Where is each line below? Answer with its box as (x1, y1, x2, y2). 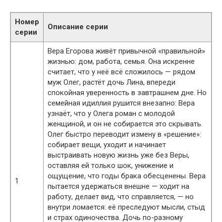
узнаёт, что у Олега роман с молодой (48, 109, 175, 118)
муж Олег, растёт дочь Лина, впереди (48, 78, 175, 87)
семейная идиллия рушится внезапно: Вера (48, 99, 195, 108)
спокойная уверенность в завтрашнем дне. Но (48, 88, 207, 97)
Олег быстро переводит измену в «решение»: (48, 130, 201, 139)
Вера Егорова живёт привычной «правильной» (48, 47, 205, 55)
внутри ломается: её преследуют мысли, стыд (48, 203, 205, 212)
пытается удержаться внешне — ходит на (48, 182, 189, 191)
